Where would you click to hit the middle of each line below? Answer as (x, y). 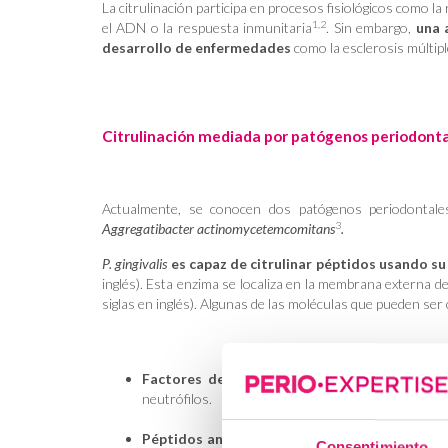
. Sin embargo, (371, 27)
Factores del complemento (237, 378)
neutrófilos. (177, 398)
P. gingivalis (135, 263)
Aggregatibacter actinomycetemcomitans (218, 228)
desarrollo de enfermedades (196, 47)
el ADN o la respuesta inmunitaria (207, 27)
